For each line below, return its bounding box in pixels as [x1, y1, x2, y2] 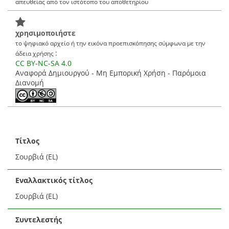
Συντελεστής [15, 214, 62, 224]
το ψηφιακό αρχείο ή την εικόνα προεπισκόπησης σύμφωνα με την [15, 38, 205, 47]
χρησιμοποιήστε [15, 28, 76, 38]
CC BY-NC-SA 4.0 [15, 58, 72, 68]
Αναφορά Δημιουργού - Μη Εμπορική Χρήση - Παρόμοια [15, 67, 206, 78]
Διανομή [15, 77, 44, 87]
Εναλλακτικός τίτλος [15, 175, 93, 185]
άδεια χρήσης [15, 49, 55, 57]
